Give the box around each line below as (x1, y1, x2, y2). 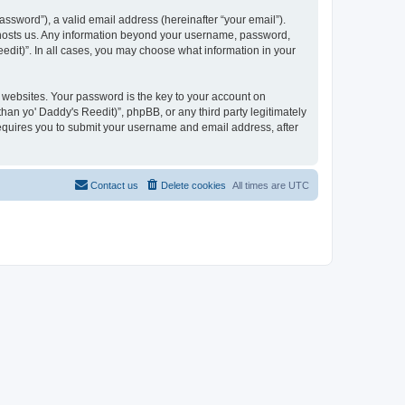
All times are (232, 179, 288, 191)
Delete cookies (161, 179, 226, 191)
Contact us (90, 179, 138, 191)
